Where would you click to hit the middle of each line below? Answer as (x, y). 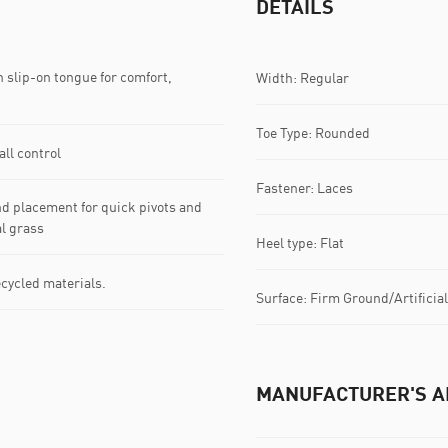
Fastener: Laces (304, 187)
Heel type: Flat (300, 242)
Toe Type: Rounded (313, 132)
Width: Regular (302, 77)
